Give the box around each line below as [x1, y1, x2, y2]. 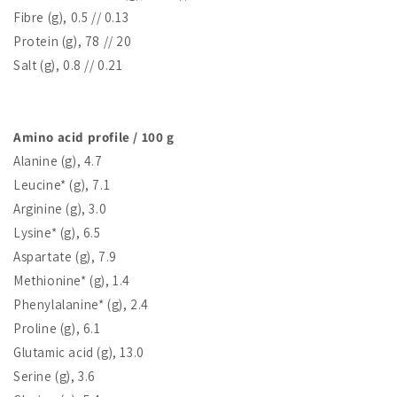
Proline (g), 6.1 [13, 319, 101, 337]
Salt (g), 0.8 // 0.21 [13, 56, 123, 74]
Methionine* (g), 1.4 [13, 271, 130, 289]
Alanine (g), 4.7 [13, 152, 103, 169]
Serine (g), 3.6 [13, 367, 96, 385]
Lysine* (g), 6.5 [13, 223, 101, 241]
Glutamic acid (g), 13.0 [13, 343, 144, 361]
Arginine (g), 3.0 [13, 199, 107, 217]
